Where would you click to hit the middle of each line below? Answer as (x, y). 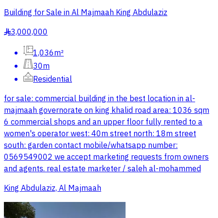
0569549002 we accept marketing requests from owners (106, 157)
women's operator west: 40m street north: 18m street (100, 134)
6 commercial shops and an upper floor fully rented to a (103, 122)
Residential (53, 79)
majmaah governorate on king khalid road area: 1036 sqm (107, 110)
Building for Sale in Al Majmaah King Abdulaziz (86, 12)
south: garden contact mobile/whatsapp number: (91, 145)
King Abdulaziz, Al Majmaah (53, 188)
